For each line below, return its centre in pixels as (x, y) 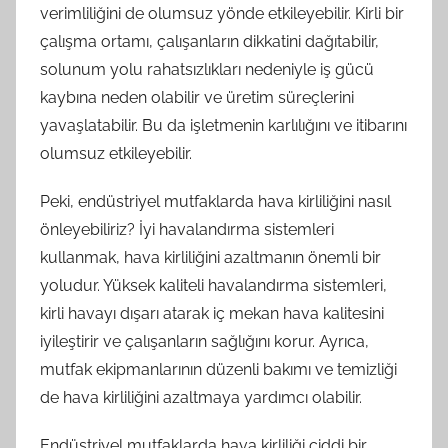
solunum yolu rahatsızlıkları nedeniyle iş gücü (207, 69)
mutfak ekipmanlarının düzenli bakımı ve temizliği (218, 369)
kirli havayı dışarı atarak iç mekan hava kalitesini (212, 313)
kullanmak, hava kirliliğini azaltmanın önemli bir (210, 257)
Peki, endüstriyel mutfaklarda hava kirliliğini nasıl (215, 201)
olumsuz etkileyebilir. (116, 153)
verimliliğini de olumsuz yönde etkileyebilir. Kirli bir (222, 13)
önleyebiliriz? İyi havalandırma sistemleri (187, 229)
